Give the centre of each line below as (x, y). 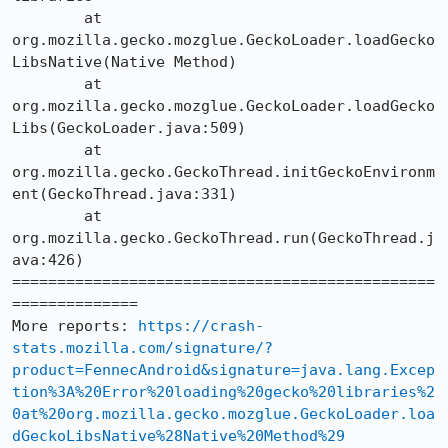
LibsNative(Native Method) (124, 62)
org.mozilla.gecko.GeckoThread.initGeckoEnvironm (223, 172)
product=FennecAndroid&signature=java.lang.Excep (223, 370)
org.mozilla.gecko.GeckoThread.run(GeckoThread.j (223, 238)
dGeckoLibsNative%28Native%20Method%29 (178, 436)
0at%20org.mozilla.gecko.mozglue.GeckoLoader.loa (223, 414)
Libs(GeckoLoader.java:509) (129, 128)
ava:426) (48, 260)
